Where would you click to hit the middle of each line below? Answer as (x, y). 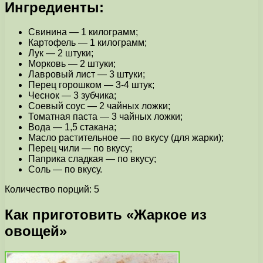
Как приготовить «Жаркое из (106, 215)
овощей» (36, 231)
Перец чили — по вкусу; (80, 149)
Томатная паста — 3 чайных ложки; (105, 117)
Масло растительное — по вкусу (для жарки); (126, 138)
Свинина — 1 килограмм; (83, 32)
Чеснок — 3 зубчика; (72, 96)
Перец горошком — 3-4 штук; (91, 85)
